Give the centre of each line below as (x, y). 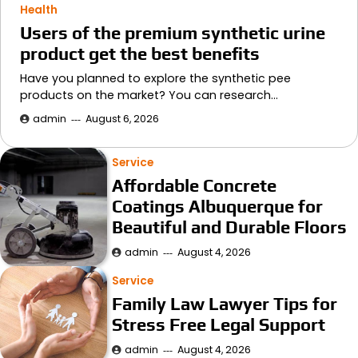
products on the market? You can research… (149, 95)
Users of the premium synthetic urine (173, 33)
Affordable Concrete (195, 186)
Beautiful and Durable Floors (230, 227)
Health (39, 10)
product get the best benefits (140, 54)
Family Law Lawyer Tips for (225, 304)
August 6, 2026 (122, 119)
